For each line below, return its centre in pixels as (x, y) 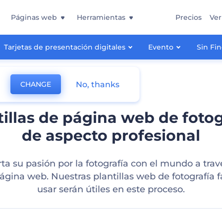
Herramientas (101, 17)
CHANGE (36, 84)
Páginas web (34, 17)
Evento (161, 47)
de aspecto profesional (111, 136)
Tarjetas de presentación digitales (64, 47)
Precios (189, 17)
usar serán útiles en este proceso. (111, 189)
